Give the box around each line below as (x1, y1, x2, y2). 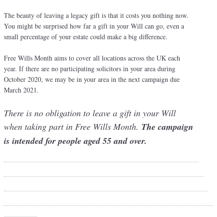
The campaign (141, 120, 193, 133)
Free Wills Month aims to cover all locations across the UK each (4, 53, 180, 62)
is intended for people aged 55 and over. (4, 134, 147, 147)
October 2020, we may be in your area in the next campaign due (4, 74, 180, 84)
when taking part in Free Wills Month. (4, 120, 141, 132)
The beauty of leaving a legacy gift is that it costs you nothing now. (4, 10, 188, 20)
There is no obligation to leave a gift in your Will (4, 107, 176, 119)
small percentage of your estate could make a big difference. (4, 31, 168, 41)
